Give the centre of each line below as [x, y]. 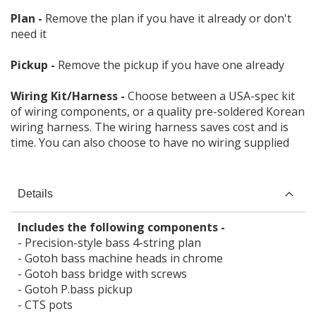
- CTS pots [45, 305]
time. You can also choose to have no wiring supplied [150, 143]
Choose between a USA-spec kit [211, 96]
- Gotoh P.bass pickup [75, 290]
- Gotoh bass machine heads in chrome [120, 259]
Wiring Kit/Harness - [69, 96]
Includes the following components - [121, 227]
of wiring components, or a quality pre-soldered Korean [158, 112]
